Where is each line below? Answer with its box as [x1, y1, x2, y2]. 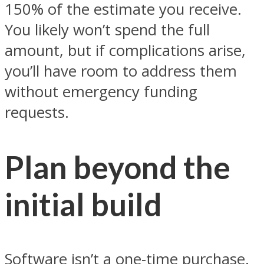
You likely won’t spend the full [5, 19, 210, 40]
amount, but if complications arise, [5, 39, 246, 61]
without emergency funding [5, 81, 197, 102]
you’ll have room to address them [5, 60, 237, 81]
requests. [5, 101, 69, 123]
